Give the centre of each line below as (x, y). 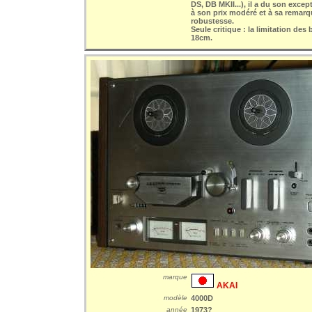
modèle (175, 298)
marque (175, 277)
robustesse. (212, 21)
